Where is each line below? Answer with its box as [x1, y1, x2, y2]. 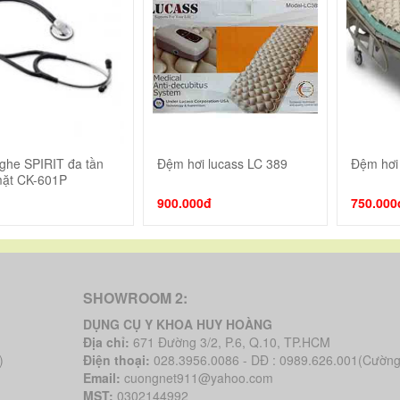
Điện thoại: [82, 351, 150, 369]
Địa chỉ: [82, 333, 129, 351]
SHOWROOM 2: [82, 287, 187, 308]
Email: [82, 369, 121, 387]
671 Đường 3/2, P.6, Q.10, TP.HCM [132, 333, 330, 351]
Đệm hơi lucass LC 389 [157, 154, 288, 172]
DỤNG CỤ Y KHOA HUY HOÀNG [82, 315, 272, 333]
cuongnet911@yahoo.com [123, 369, 273, 387]
